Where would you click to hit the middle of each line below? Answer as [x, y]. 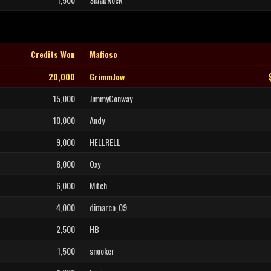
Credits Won [53, 54]
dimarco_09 [108, 207]
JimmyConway [111, 98]
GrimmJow [107, 77]
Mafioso [103, 54]
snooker [102, 251]
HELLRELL [105, 142]
